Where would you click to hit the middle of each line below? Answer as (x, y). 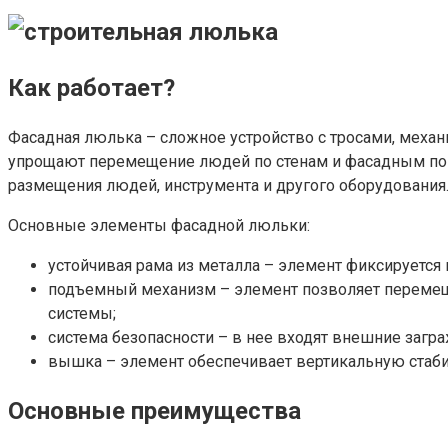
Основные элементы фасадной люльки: (159, 225)
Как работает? (91, 87)
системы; (82, 313)
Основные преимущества (154, 411)
